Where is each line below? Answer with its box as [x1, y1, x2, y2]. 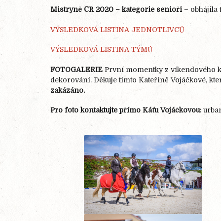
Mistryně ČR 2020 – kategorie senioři [50, 5, 184, 13]
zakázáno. [50, 86, 85, 94]
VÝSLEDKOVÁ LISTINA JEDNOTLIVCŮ [50, 25, 184, 34]
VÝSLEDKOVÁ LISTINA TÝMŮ [50, 45, 153, 54]
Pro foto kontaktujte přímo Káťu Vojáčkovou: [50, 106, 201, 114]
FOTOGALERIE [50, 65, 105, 74]
